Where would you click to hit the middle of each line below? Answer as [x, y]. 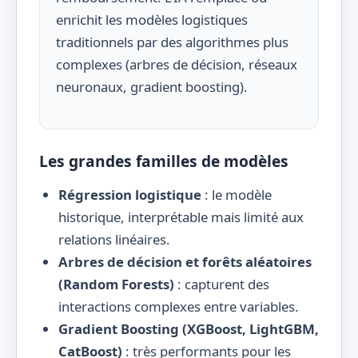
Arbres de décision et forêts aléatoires [185, 262]
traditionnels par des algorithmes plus [172, 42]
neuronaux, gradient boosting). [152, 86]
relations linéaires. [114, 239]
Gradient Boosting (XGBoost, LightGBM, [189, 329]
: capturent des [222, 284]
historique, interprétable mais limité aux [181, 217]
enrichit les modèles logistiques [152, 19]
